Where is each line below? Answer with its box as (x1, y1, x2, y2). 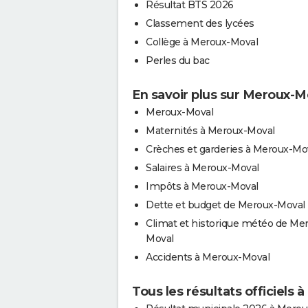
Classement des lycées (146, 16, 254, 30)
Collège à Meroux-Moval (146, 35, 258, 48)
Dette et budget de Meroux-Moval (146, 198, 305, 211)
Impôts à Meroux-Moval (146, 179, 258, 192)
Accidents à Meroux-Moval (146, 250, 269, 263)
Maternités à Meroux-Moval (146, 124, 275, 137)
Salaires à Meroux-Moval (146, 161, 259, 174)
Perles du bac (146, 54, 210, 67)
